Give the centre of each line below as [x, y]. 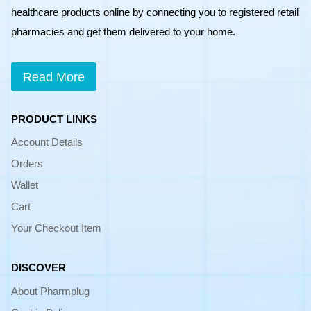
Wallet [25, 185]
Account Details [47, 142]
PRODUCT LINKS [54, 119]
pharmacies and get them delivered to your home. [123, 32]
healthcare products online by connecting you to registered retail [155, 12]
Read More [54, 77]
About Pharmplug [50, 292]
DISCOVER [39, 268]
